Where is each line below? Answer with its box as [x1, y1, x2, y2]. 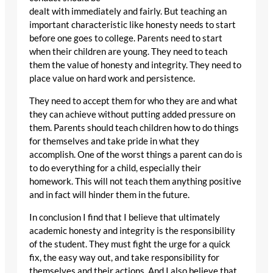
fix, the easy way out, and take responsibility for [29, 252, 219, 263]
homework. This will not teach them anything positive [29, 176, 241, 187]
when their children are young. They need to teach [29, 46, 227, 57]
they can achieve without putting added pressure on [29, 109, 235, 120]
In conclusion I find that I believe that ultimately [29, 211, 220, 222]
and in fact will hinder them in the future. [29, 190, 190, 200]
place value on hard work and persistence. [29, 73, 195, 84]
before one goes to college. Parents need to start [29, 33, 222, 44]
